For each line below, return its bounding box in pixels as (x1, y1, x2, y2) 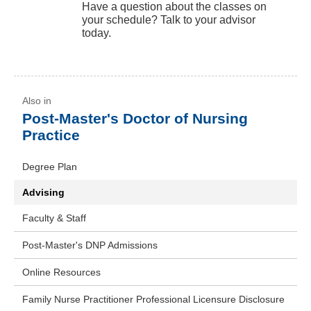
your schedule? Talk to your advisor (82, 14, 255, 26)
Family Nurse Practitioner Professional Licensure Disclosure (22, 294, 285, 305)
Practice (22, 127, 80, 144)
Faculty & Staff (22, 212, 86, 224)
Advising (22, 187, 65, 199)
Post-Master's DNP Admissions (22, 239, 158, 251)
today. (82, 27, 111, 40)
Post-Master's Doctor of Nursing (22, 110, 248, 127)
